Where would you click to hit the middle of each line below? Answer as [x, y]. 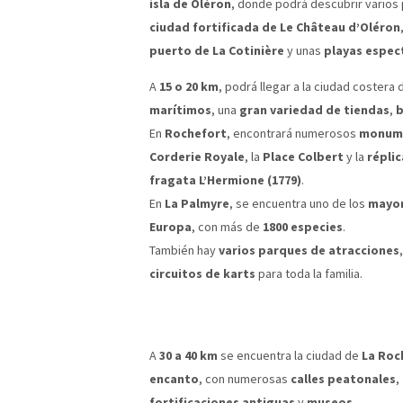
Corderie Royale [197, 156]
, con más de [227, 226]
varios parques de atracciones [309, 250]
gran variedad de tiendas [314, 109]
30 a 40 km [188, 355]
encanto [174, 378]
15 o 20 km [189, 86]
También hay [184, 250]
